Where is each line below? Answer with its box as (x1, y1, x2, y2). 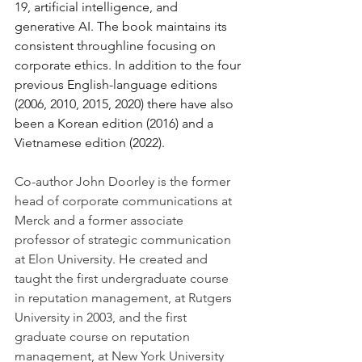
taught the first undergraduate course (15, 271, 232, 287)
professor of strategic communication (15, 232, 234, 248)
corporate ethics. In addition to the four (15, 57, 244, 74)
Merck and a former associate (15, 213, 187, 229)
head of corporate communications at (15, 193, 235, 209)
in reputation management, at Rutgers (15, 290, 235, 306)
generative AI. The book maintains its (15, 19, 230, 35)
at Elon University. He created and (15, 251, 211, 267)
